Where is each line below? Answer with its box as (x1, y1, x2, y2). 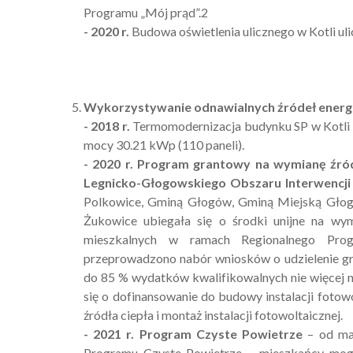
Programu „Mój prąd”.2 (84, 4, 208, 20)
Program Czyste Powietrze (139, 325, 303, 341)
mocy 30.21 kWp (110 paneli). (84, 136, 244, 152)
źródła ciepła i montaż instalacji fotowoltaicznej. (84, 307, 343, 322)
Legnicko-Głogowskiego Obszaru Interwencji (84, 174, 351, 190)
